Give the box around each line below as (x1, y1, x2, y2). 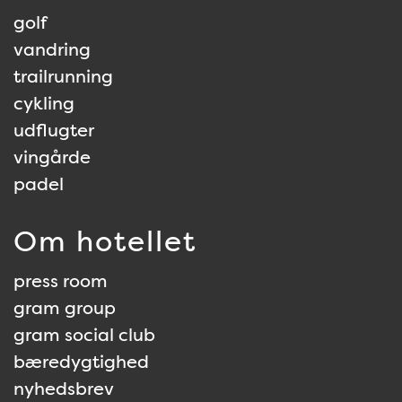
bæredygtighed (13, 350, 149, 373)
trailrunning (13, 65, 113, 88)
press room (13, 269, 108, 293)
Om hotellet (13, 222, 197, 260)
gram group (13, 296, 116, 319)
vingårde (13, 145, 91, 169)
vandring (13, 38, 91, 61)
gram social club (13, 323, 155, 346)
